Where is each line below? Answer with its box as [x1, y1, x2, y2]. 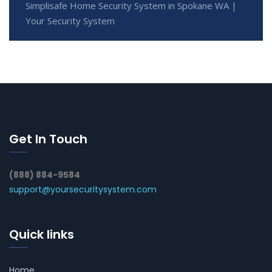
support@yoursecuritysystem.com [9, 183, 157, 196]
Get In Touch [9, 131, 87, 148]
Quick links [9, 226, 74, 243]
